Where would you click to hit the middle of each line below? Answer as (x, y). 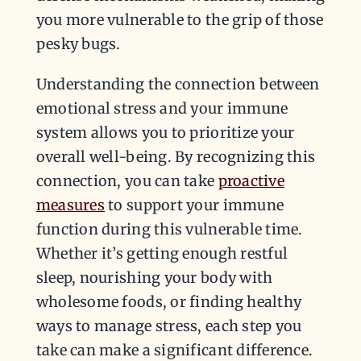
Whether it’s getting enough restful (162, 254)
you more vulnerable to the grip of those (180, 20)
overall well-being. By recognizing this (176, 157)
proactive (251, 181)
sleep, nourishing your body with (154, 278)
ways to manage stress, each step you (169, 326)
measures (70, 205)
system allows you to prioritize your (165, 133)
